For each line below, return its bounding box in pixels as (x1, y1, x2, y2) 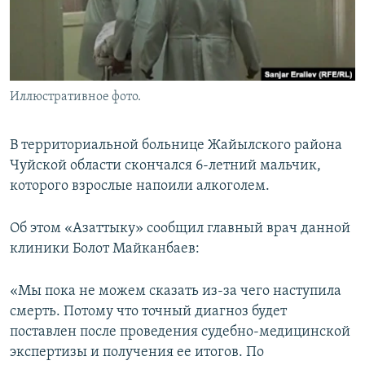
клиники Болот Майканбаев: (10, 241, 200, 257)
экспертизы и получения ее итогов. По (10, 345, 264, 361)
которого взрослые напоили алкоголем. (10, 178, 270, 195)
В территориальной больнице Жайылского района (10, 138, 342, 154)
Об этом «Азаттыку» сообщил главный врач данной (10, 221, 350, 237)
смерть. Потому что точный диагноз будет (10, 304, 287, 320)
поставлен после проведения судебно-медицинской (10, 324, 350, 341)
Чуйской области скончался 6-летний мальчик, (10, 158, 321, 174)
